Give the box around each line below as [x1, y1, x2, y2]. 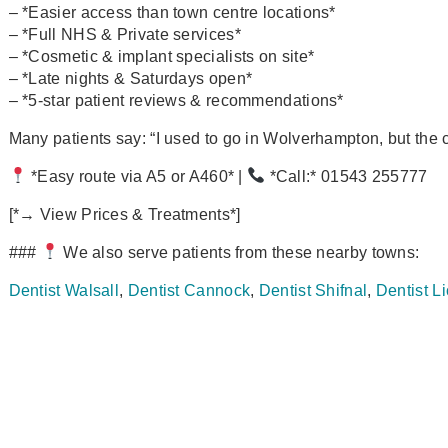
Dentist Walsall [8, 281, 120, 299]
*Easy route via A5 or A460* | [26, 167, 248, 185]
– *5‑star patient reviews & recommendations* [8, 91, 344, 109]
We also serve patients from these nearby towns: [58, 243, 420, 261]
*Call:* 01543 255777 [265, 167, 428, 185]
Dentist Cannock [127, 281, 251, 299]
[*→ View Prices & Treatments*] [8, 205, 241, 223]
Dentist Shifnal [258, 281, 368, 299]
